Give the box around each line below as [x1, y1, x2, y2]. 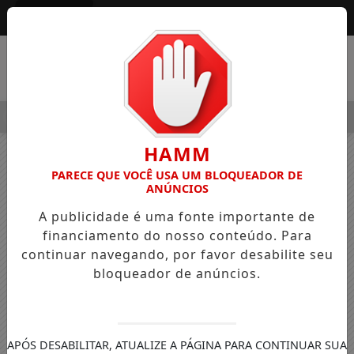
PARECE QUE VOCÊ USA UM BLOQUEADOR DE [51, 168, 303, 183]
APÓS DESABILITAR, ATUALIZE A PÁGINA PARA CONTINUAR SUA [7, 337, 347, 352]
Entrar [34, 9, 81, 26]
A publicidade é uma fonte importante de [39, 208, 315, 225]
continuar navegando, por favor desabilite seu [21, 246, 333, 263]
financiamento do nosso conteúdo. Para [42, 227, 312, 244]
